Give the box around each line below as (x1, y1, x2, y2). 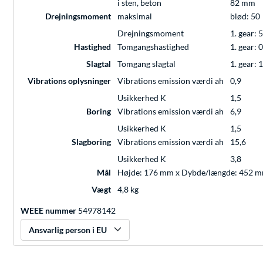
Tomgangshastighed (117, 42, 189, 52)
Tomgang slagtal (117, 59, 176, 69)
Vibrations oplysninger (28, 76, 111, 86)
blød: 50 (230, 11, 260, 22)
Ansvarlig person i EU (29, 225, 107, 235)
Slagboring (72, 137, 111, 147)
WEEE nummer (21, 205, 76, 216)
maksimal (117, 11, 152, 22)
